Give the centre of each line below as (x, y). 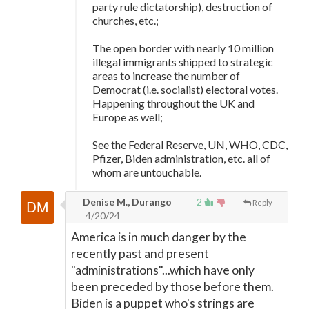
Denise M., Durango (126, 202)
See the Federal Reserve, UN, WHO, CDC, (190, 144)
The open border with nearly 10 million (183, 48)
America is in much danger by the (159, 237)
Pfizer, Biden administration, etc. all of (181, 158)
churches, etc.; (126, 20)
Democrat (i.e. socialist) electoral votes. (186, 89)
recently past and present (140, 253)
